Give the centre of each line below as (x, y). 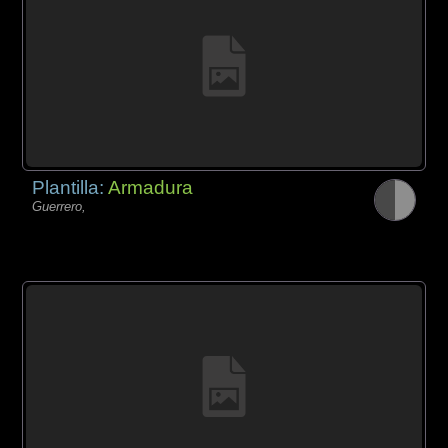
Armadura (151, 188)
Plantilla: (70, 188)
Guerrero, (59, 207)
